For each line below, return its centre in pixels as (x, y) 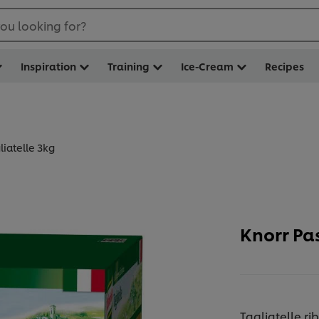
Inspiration (48, 66)
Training (129, 66)
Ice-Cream (207, 66)
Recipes (284, 66)
